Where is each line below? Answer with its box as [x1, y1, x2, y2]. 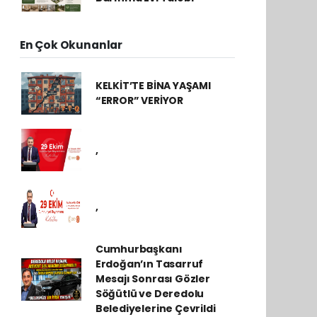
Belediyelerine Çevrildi [95, 301, 216, 316]
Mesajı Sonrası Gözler [95, 272, 210, 286]
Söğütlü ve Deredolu [95, 287, 204, 301]
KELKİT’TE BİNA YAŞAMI [95, 79, 211, 93]
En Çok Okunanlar [20, 38, 122, 52]
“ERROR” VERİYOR [95, 93, 183, 108]
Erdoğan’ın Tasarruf [95, 257, 204, 271]
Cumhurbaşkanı [95, 242, 183, 256]
